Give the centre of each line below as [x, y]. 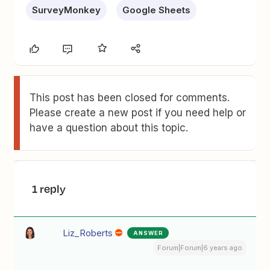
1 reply [49, 188]
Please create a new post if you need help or [138, 112]
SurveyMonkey [67, 10]
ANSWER [149, 233]
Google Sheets [157, 10]
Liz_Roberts [88, 233]
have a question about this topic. [109, 127]
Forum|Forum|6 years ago [199, 247]
